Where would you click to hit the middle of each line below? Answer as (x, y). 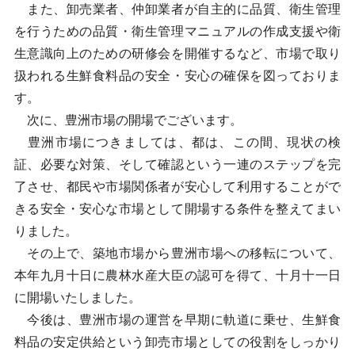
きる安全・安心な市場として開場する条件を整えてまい (177, 209)
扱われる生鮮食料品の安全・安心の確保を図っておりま (177, 76)
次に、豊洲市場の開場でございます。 (128, 120)
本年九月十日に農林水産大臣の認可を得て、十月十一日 (177, 275)
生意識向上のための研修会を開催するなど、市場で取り (177, 53)
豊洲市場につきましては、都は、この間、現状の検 (177, 142)
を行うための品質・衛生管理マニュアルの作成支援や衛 (177, 31)
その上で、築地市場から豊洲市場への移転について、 (177, 253)
